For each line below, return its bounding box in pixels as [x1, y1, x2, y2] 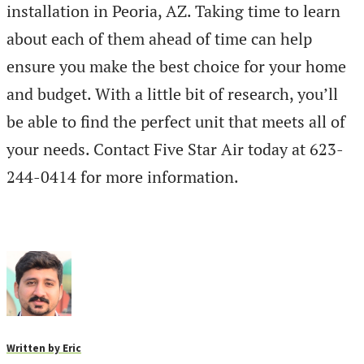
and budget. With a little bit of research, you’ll [6, 82, 338, 105]
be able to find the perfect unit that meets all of [6, 110, 345, 132]
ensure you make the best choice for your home [6, 54, 346, 77]
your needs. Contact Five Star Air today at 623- [6, 137, 344, 160]
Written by [6, 340, 63, 355]
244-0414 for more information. [6, 165, 239, 188]
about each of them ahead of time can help [6, 27, 312, 50]
